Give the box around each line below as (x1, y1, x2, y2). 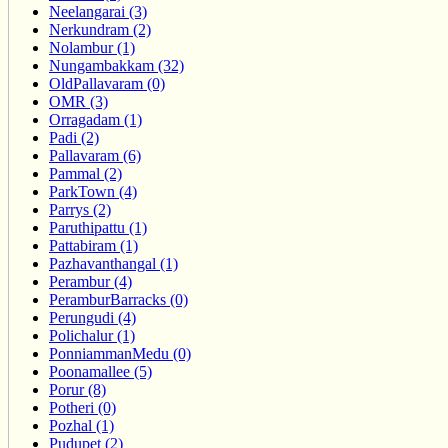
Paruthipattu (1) (49, 219, 147, 237)
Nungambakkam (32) (49, 57, 184, 75)
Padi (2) (49, 129, 99, 147)
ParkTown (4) (49, 183, 137, 201)
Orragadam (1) (49, 111, 142, 129)
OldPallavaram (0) (49, 75, 165, 93)
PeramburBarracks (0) (49, 291, 188, 309)
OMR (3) (49, 93, 108, 111)
